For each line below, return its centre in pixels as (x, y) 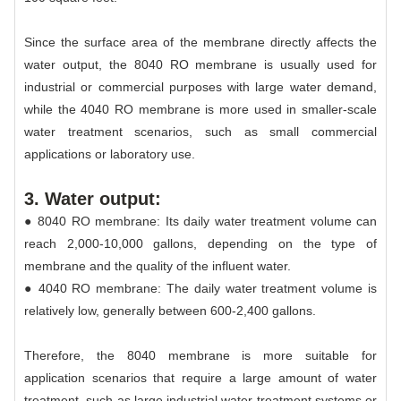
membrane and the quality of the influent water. (158, 265)
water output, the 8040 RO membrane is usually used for (200, 64)
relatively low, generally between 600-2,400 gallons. (170, 310)
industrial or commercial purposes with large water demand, (200, 86)
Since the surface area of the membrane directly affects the (200, 42)
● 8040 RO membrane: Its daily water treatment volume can (200, 221)
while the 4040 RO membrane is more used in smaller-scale (200, 109)
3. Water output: (93, 198)
